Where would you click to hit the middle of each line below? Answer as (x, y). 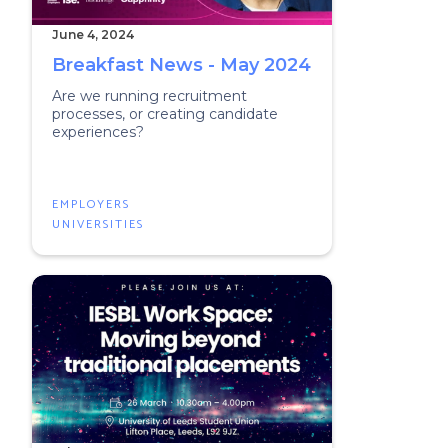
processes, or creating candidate (165, 114)
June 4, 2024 (93, 34)
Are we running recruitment (149, 96)
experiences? (98, 132)
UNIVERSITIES (98, 224)
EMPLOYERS (91, 204)
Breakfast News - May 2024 (181, 65)
